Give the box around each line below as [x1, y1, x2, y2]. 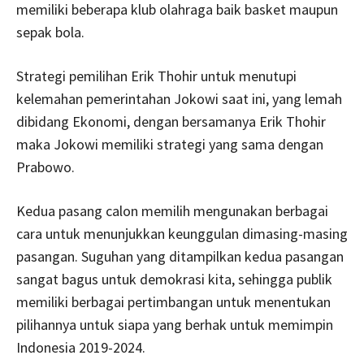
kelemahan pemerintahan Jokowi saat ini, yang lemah [16, 89, 342, 108]
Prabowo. [16, 157, 75, 176]
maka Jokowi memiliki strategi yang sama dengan [16, 134, 323, 154]
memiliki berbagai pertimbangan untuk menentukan [16, 292, 331, 311]
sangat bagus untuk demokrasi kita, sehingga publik [16, 269, 332, 288]
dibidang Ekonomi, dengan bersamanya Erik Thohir [16, 111, 326, 131]
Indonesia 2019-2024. [16, 337, 145, 357]
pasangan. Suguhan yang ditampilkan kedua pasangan [16, 246, 344, 266]
